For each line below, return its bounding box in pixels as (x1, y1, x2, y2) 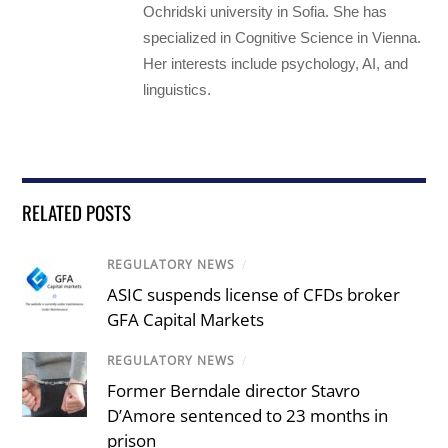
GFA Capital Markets (107, 307, 265, 331)
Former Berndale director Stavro (107, 379, 361, 403)
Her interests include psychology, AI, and (143, 54, 409, 72)
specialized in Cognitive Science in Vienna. (143, 28, 422, 46)
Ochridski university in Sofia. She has (143, 2, 388, 20)
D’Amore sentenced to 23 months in (107, 404, 389, 428)
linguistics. (143, 80, 212, 98)
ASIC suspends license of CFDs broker (107, 282, 401, 306)
